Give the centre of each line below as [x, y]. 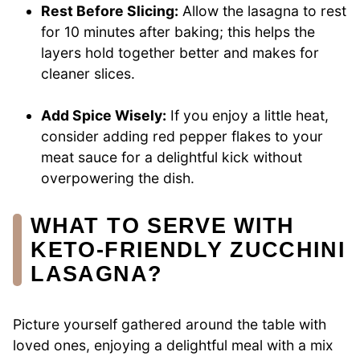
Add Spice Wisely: [104, 116]
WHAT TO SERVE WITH [163, 226]
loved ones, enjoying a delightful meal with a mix [173, 346]
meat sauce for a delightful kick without [172, 157]
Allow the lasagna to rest [263, 10]
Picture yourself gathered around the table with [170, 325]
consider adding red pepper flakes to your [182, 137]
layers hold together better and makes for [180, 52]
